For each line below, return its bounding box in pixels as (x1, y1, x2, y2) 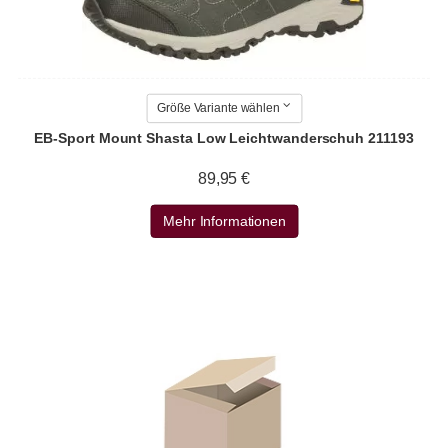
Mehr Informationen (162, 213, 286, 230)
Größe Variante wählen (157, 101, 280, 116)
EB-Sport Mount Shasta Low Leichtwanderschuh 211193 (34, 130, 414, 147)
